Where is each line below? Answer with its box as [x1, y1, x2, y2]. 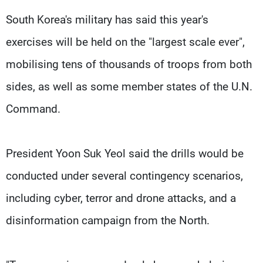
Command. [6, 102, 60, 116]
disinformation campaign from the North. [6, 213, 210, 227]
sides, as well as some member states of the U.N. [6, 79, 252, 93]
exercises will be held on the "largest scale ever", [6, 35, 245, 49]
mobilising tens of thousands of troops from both [6, 57, 252, 71]
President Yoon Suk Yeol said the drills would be [6, 146, 244, 160]
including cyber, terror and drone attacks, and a [6, 191, 236, 205]
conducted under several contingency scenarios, [6, 168, 243, 183]
